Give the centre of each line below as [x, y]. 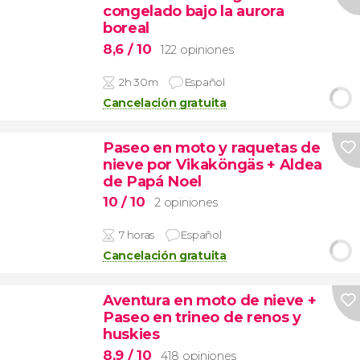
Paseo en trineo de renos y [202, 317]
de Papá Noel [152, 181]
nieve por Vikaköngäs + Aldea [212, 164]
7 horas [137, 235]
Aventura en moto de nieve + [209, 301]
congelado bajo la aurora [193, 11]
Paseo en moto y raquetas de [211, 147]
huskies [131, 334]
